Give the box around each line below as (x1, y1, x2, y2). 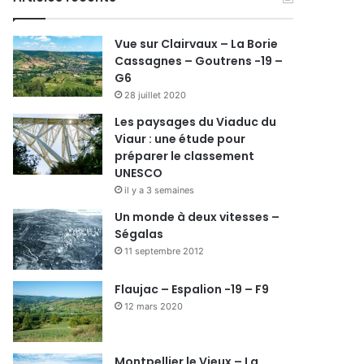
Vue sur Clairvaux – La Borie (115, 36, 279, 53)
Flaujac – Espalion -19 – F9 (115, 281, 270, 298)
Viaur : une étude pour (115, 131, 246, 148)
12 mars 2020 (124, 301, 184, 313)
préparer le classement (115, 148, 255, 165)
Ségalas (115, 226, 164, 243)
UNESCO (115, 165, 163, 182)
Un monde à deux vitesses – (115, 209, 280, 226)
